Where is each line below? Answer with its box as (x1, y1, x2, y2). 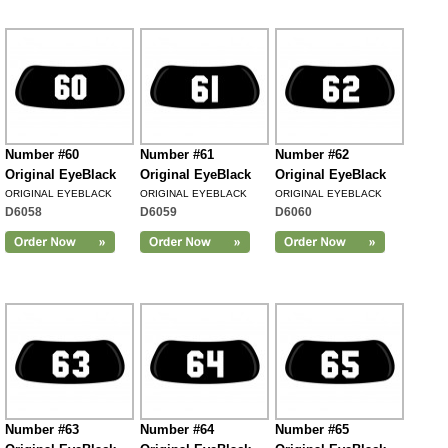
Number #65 (275, 422, 349, 437)
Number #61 (140, 147, 214, 162)
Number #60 (5, 147, 79, 162)
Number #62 (275, 147, 349, 162)
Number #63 (5, 422, 79, 437)
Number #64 (140, 422, 214, 437)
